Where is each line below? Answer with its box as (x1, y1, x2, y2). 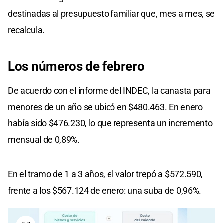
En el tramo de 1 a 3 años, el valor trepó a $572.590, (8, 169, 203, 180)
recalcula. (8, 25, 45, 36)
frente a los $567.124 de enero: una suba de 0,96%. (8, 185, 202, 196)
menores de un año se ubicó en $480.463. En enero (8, 102, 203, 112)
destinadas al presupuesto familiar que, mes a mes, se (8, 8, 215, 19)
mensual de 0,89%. (8, 134, 80, 145)
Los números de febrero (8, 59, 145, 74)
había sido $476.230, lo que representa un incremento (8, 118, 213, 129)
